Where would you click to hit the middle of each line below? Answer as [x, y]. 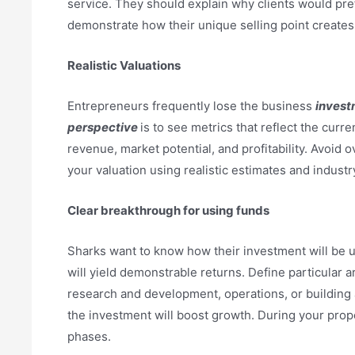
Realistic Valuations [124, 66]
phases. [89, 337]
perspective [103, 128]
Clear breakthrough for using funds [168, 211]
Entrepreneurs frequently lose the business [190, 106]
